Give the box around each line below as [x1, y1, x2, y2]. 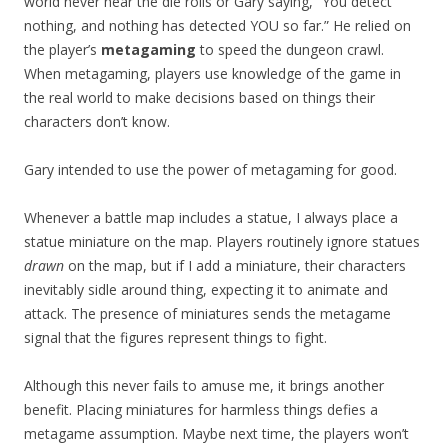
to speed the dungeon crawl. [196, 39, 384, 59]
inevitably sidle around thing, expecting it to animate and [24, 279, 388, 299]
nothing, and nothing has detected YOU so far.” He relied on [24, 15, 411, 35]
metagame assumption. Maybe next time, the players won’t [24, 423, 409, 443]
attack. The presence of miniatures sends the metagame [24, 303, 391, 323]
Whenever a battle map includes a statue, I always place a [24, 207, 398, 227]
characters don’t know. [24, 111, 170, 131]
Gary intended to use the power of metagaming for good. [24, 159, 397, 179]
